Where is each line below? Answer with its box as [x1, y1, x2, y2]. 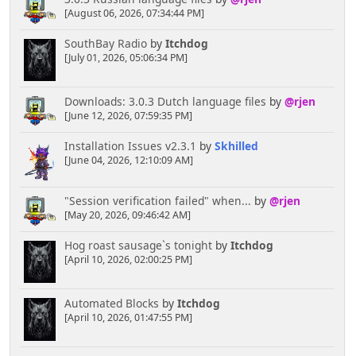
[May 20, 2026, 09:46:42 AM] [64, 207, 191, 222]
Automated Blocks [64, 295, 159, 311]
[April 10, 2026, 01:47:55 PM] [64, 310, 192, 324]
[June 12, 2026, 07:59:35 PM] [64, 108, 192, 122]
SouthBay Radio [64, 36, 147, 52]
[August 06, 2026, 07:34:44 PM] [64, 6, 204, 21]
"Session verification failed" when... [64, 192, 251, 208]
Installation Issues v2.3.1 [64, 137, 196, 153]
